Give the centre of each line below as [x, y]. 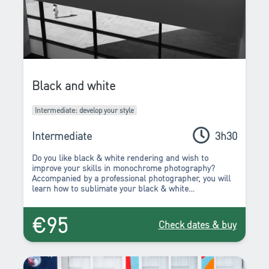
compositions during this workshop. [98, 198]
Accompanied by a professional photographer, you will [131, 178]
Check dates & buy [197, 224]
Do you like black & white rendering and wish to [120, 158]
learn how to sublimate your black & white [110, 188]
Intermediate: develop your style [85, 110]
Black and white [74, 85]
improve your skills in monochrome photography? [124, 168]
